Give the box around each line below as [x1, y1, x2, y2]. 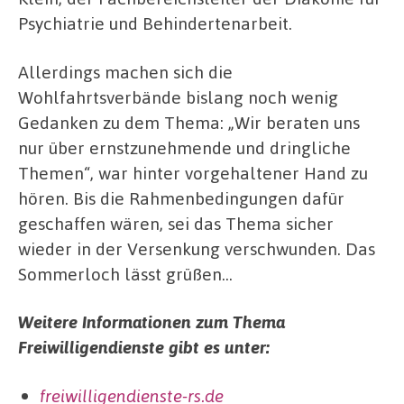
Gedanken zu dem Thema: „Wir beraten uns [18, 110, 360, 133]
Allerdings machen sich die [18, 60, 233, 83]
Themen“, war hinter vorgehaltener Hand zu [18, 161, 368, 184]
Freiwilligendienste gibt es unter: [18, 335, 270, 359]
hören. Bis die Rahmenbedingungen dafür [18, 186, 344, 209]
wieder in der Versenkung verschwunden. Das [18, 236, 375, 260]
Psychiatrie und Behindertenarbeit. [18, 12, 292, 35]
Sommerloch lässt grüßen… [18, 262, 233, 285]
